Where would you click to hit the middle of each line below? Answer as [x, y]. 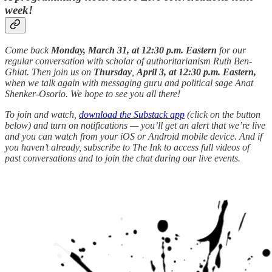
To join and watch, [42, 114]
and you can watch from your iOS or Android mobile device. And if [134, 136]
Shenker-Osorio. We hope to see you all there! [93, 93]
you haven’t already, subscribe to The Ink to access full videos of [127, 147]
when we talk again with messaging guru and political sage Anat [129, 83]
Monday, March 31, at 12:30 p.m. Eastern [134, 50]
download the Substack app [132, 114]
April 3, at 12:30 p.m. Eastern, [196, 72]
